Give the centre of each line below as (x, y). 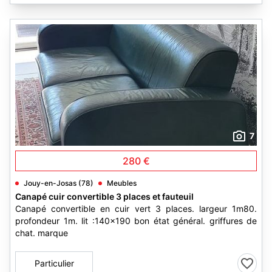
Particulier (54, 263)
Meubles (122, 183)
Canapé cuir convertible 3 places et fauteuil (104, 196)
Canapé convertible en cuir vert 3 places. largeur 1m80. (136, 209)
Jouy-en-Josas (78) (59, 183)
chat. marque (42, 233)
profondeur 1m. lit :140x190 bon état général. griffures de (136, 221)
